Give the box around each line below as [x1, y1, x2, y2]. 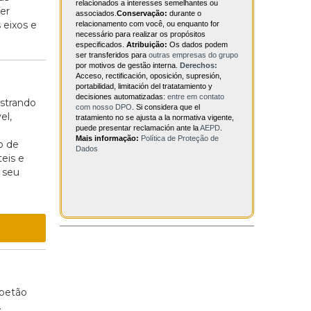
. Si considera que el [132, 103, 200, 112]
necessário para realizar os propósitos [76, 30, 205, 39]
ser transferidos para [76, 51, 149, 60]
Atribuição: [126, 40, 167, 49]
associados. [76, 9, 117, 18]
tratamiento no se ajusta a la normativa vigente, [76, 113, 234, 122]
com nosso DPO [76, 103, 132, 112]
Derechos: [180, 61, 217, 70]
